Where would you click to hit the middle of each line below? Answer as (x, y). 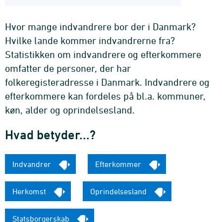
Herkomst (30, 192)
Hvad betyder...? (50, 135)
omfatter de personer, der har (68, 68)
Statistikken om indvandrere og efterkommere (103, 55)
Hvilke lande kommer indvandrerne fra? (90, 41)
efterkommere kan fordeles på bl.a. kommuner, (105, 96)
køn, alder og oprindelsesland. (70, 110)
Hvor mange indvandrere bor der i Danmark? (100, 27)
